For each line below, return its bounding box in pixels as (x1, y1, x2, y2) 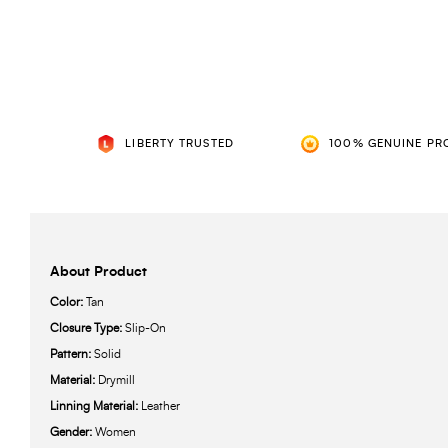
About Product (50, 265, 147, 280)
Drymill (98, 374, 135, 387)
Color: (50, 296, 86, 309)
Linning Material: (50, 400, 141, 413)
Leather (141, 400, 180, 413)
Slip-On (125, 322, 166, 335)
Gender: (50, 426, 95, 439)
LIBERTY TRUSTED (125, 138, 234, 150)
